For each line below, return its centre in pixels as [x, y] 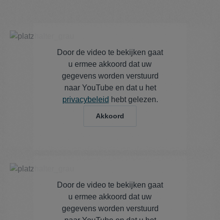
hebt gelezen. [133, 100]
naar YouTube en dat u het [110, 88]
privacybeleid [85, 100]
